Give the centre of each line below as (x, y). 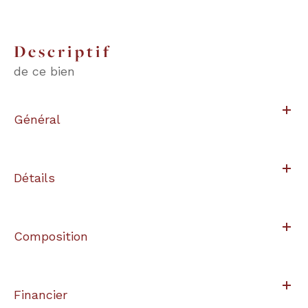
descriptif (70, 51)
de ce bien (44, 71)
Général (37, 119)
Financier (41, 294)
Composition (51, 236)
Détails (34, 177)
